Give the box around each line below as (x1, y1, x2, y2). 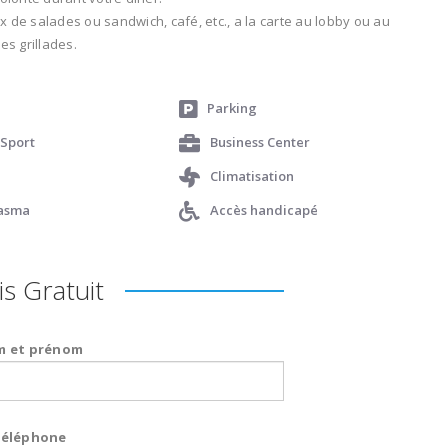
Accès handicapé (209, 200, 318, 219)
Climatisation (209, 166, 294, 185)
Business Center (209, 132, 310, 151)
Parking (206, 98, 257, 117)
